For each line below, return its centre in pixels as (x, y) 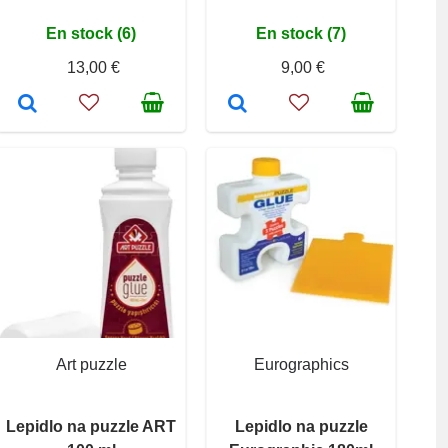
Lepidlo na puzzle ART (91, 426)
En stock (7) (301, 33)
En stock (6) (91, 33)
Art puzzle (91, 364)
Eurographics (301, 364)
